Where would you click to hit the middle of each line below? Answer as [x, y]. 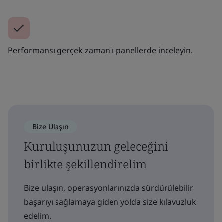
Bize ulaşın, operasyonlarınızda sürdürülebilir [109, 188]
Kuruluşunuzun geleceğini [96, 146]
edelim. [37, 215]
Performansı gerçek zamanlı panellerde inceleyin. [100, 50]
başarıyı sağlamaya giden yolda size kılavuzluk [110, 201]
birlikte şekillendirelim [85, 164]
